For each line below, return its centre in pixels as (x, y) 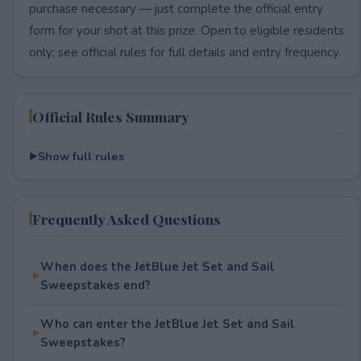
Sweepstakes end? (95, 285)
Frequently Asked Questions (126, 218)
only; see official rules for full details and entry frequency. (185, 52)
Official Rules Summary (110, 116)
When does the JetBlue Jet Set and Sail (157, 266)
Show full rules (81, 156)
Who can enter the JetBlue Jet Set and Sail (167, 324)
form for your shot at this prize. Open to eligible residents (186, 30)
